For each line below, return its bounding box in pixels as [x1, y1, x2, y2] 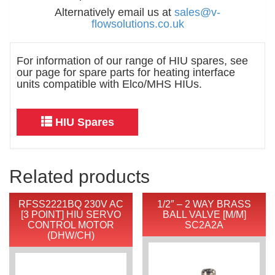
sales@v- [174, 6, 220, 18]
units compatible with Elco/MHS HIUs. [17, 77, 202, 90]
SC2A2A [185, 219, 224, 230]
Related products [9, 166, 150, 187]
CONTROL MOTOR [27, 219, 114, 230]
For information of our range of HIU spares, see [17, 54, 248, 67]
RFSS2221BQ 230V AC [18, 198, 123, 209]
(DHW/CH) [47, 230, 95, 241]
